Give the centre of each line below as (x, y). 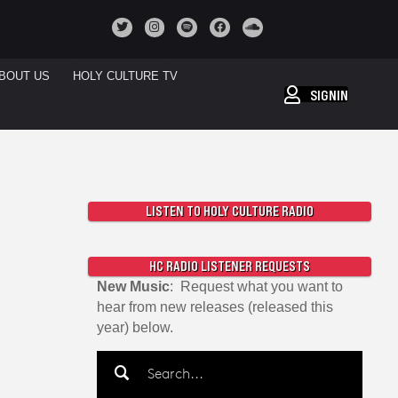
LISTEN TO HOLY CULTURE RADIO (229, 211)
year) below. (135, 327)
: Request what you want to (256, 287)
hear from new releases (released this (215, 307)
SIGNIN (330, 95)
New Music (133, 287)
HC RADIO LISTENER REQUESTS (229, 266)
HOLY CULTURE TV (125, 76)
